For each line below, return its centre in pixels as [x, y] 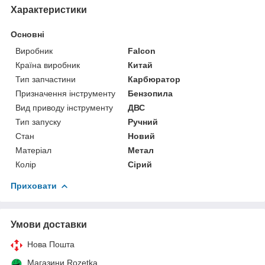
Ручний [143, 122]
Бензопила [151, 93]
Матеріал [33, 150]
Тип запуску [38, 122]
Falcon [142, 51]
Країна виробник [48, 65]
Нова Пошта [51, 244]
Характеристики [49, 9]
